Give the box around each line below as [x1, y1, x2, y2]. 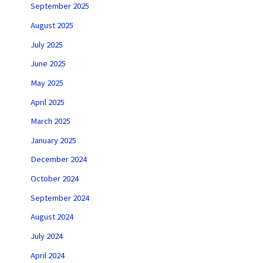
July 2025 [30, 39, 63, 50]
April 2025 [30, 96, 65, 107]
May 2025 [30, 77, 63, 88]
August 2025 [30, 20, 73, 31]
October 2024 [30, 173, 79, 184]
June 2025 [30, 58, 66, 69]
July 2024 [30, 231, 63, 242]
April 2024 [30, 249, 65, 261]
